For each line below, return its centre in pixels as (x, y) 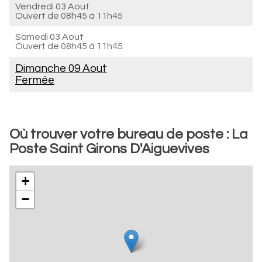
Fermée (35, 80)
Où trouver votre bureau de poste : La (129, 134)
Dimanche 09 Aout (61, 68)
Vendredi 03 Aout (52, 6)
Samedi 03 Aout (49, 37)
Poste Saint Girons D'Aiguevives (109, 149)
